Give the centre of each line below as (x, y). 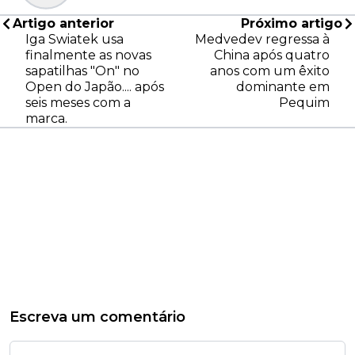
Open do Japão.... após (95, 87)
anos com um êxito (270, 71)
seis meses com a (78, 103)
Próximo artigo (292, 24)
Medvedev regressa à (262, 40)
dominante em (283, 87)
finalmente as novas (88, 55)
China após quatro (272, 55)
